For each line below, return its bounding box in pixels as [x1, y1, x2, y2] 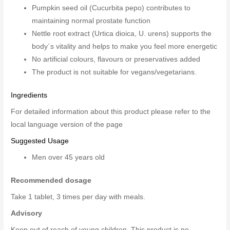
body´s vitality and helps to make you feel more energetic [32, 42, 218, 50]
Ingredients [11, 91, 48, 100]
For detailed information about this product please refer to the [11, 108, 211, 116]
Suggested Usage [11, 137, 69, 145]
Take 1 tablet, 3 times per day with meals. [11, 193, 146, 201]
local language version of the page [11, 121, 123, 129]
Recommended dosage [11, 177, 92, 185]
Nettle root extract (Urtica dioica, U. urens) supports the [32, 29, 212, 37]
